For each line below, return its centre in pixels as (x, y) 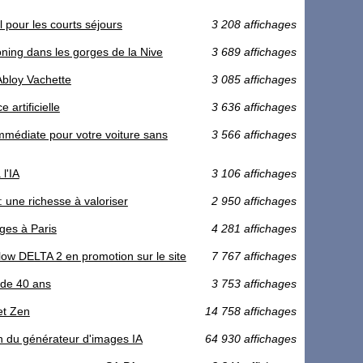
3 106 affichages (254, 174)
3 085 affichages (254, 80)
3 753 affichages (254, 284)
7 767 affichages (254, 256)
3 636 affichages (254, 107)
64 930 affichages (251, 339)
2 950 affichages (254, 201)
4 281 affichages (254, 229)
